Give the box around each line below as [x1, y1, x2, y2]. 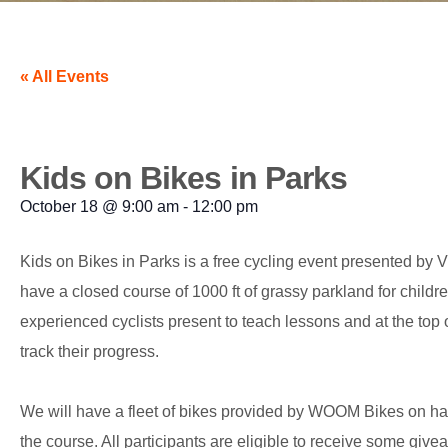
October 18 [20, 198, 98, 215]
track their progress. [20, 343, 159, 360]
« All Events [20, 68, 109, 85]
